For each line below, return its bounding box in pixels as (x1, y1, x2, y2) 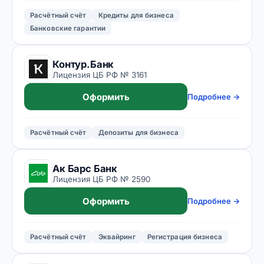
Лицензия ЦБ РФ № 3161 (52, 70, 147, 80)
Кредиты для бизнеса (98, 11, 174, 19)
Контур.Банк (52, 58, 114, 70)
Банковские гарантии (30, 24, 106, 32)
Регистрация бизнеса (147, 233, 222, 241)
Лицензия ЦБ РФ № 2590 (52, 174, 151, 184)
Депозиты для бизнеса (98, 128, 179, 137)
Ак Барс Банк (52, 162, 118, 174)
